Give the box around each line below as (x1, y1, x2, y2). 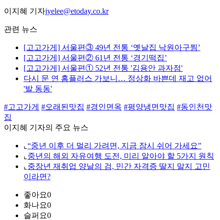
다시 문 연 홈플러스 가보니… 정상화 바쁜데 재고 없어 (24, 74, 212, 83)
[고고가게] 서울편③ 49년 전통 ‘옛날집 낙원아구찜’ (24, 43, 200, 52)
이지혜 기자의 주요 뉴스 (4, 123, 88, 132)
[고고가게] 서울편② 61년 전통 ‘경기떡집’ (24, 54, 167, 62)
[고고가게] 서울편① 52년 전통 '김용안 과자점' (24, 64, 183, 73)
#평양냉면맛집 (124, 103, 175, 111)
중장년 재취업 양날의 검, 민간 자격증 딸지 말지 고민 (27, 162, 210, 171)
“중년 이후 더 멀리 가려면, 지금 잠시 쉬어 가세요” (27, 141, 201, 150)
